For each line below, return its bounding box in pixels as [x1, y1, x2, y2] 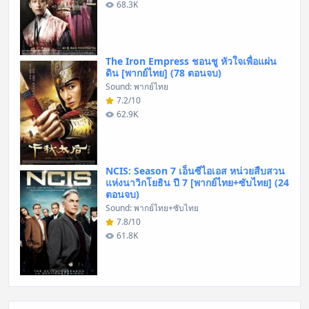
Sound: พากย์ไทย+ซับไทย [106, 202, 199, 215]
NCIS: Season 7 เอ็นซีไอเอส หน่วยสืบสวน [106, 164, 285, 178]
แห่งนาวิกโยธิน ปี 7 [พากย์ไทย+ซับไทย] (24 [106, 176, 289, 190]
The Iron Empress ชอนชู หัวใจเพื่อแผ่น [106, 54, 277, 68]
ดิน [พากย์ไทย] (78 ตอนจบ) [106, 66, 221, 80]
